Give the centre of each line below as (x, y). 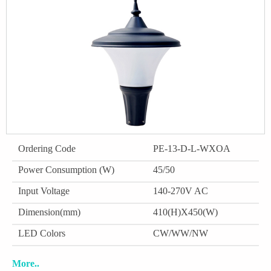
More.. (26, 263)
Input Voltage (44, 191)
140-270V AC (181, 191)
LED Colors (42, 233)
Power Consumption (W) (66, 169)
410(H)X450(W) (185, 212)
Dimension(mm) (49, 212)
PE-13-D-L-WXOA (192, 148)
